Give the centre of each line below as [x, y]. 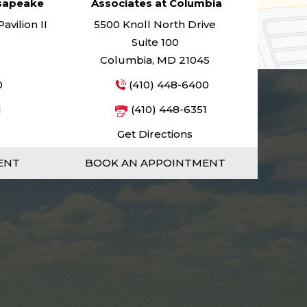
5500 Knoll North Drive [155, 24]
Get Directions [155, 134]
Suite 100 [155, 42]
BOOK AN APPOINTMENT [155, 163]
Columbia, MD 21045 [155, 60]
